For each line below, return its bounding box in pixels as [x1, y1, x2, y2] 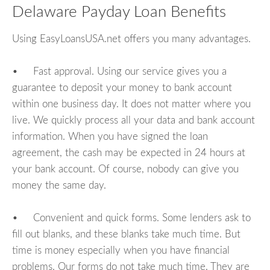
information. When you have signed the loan [12, 131, 208, 142]
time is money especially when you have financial [12, 245, 230, 256]
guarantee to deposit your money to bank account [12, 82, 232, 93]
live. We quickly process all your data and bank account [12, 115, 255, 125]
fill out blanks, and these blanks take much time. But [12, 228, 240, 239]
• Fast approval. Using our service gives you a [12, 66, 227, 77]
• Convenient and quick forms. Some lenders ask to [12, 212, 251, 223]
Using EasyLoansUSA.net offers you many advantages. [12, 33, 251, 44]
